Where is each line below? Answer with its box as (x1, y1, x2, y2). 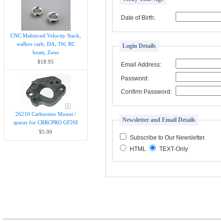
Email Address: (120, 61, 161, 68)
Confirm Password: (120, 88, 172, 96)
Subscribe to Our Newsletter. (130, 134, 206, 141)
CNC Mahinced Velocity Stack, (10, 32, 81, 38)
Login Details (122, 42, 156, 49)
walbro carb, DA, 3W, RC (16, 40, 75, 47)
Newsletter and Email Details (122, 116, 196, 123)
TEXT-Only (159, 145, 188, 152)
